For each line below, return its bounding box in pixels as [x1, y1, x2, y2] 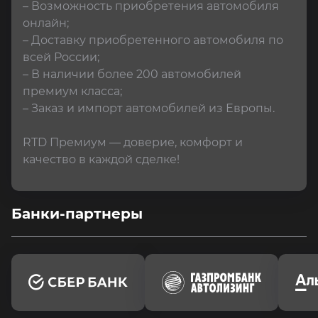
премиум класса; [23, 84, 122, 98]
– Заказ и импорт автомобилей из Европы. [23, 102, 275, 115]
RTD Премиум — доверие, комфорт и [23, 136, 246, 149]
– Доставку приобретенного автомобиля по [23, 33, 286, 47]
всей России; [23, 50, 99, 64]
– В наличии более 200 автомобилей [23, 67, 244, 81]
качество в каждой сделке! [23, 153, 180, 166]
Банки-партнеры [11, 205, 143, 222]
